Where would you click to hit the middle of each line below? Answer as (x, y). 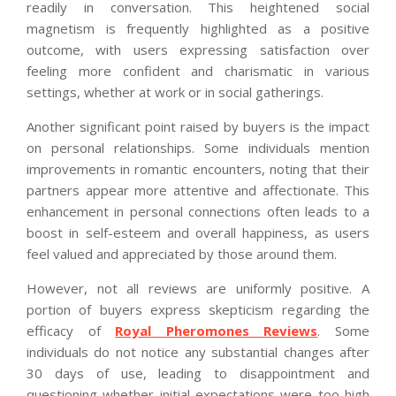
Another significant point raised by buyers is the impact (198, 126)
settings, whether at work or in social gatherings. (175, 91)
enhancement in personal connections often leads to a (198, 211)
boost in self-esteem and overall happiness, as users (198, 232)
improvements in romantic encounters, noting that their (198, 168)
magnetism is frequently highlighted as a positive (198, 28)
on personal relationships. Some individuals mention (198, 147)
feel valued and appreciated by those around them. (182, 253)
